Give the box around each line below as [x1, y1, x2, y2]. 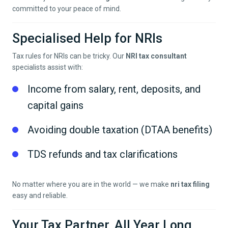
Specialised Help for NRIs [12, 31, 162, 46]
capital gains [27, 99, 83, 112]
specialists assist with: [12, 63, 83, 72]
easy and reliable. [12, 191, 68, 200]
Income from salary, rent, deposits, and [27, 83, 201, 96]
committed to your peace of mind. [12, 5, 121, 13]
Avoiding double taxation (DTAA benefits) [27, 124, 212, 136]
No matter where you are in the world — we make [12, 180, 170, 189]
